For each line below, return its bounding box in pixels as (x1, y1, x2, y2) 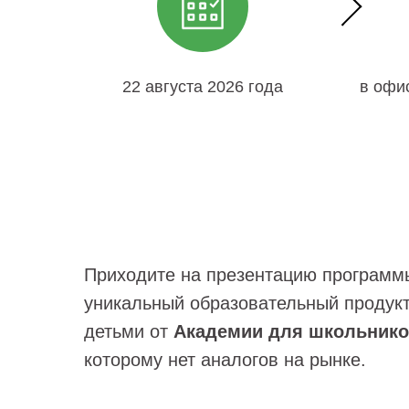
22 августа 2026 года (122, 78, 283, 96)
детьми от (84, 321, 173, 341)
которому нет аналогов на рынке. (84, 350, 366, 370)
